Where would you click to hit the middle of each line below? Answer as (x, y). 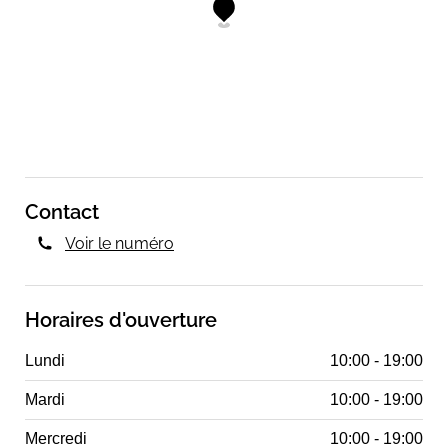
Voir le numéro (119, 243)
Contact (62, 211)
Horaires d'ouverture (121, 319)
